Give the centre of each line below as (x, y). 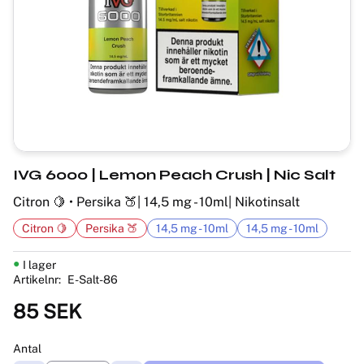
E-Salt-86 (93, 279)
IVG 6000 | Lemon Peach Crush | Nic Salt (174, 174)
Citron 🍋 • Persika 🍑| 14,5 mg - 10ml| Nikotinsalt (156, 201)
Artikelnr (36, 279)
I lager (39, 264)
